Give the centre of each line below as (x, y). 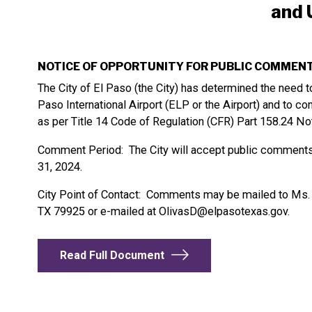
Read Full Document (112, 255)
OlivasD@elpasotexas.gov (223, 212)
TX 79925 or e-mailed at (98, 212)
